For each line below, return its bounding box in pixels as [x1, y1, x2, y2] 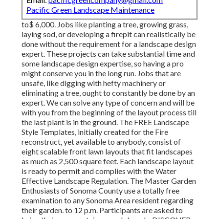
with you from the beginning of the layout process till [22, 108, 197, 117]
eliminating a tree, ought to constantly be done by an [22, 88, 195, 98]
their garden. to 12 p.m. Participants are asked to [22, 205, 183, 215]
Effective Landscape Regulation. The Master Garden [22, 176, 196, 186]
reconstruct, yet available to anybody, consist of [22, 137, 181, 147]
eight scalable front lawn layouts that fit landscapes [22, 147, 193, 156]
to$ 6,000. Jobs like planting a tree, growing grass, [22, 20, 188, 29]
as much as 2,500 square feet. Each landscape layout [22, 156, 194, 166]
